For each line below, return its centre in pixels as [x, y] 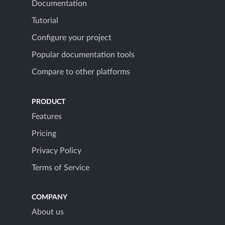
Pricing [44, 133]
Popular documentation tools [83, 55]
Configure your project [72, 38]
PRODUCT [48, 102]
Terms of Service [61, 167]
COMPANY [49, 198]
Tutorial [45, 21]
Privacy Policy [57, 150]
